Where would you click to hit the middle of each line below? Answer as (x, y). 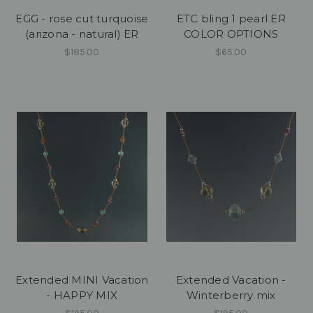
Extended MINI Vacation (82, 279)
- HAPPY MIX (82, 295)
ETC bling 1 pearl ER (231, 19)
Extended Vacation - (231, 279)
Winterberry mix (231, 295)
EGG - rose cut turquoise (82, 19)
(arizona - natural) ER (82, 34)
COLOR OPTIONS (231, 34)
